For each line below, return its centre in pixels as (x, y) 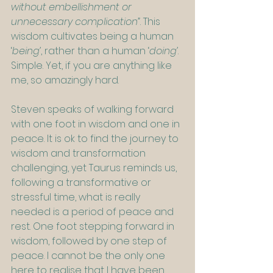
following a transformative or (82, 183)
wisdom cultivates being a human (94, 37)
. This (151, 22)
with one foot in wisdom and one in (97, 124)
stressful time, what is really (77, 197)
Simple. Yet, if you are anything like (93, 66)
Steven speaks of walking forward (94, 110)
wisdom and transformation (80, 154)
